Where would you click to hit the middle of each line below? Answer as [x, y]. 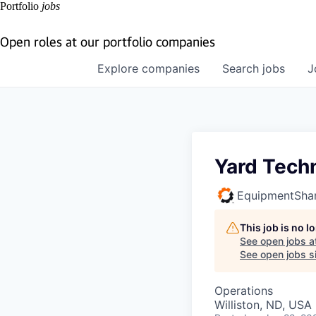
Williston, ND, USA [263, 305]
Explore [120, 68]
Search [242, 68]
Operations [244, 291]
